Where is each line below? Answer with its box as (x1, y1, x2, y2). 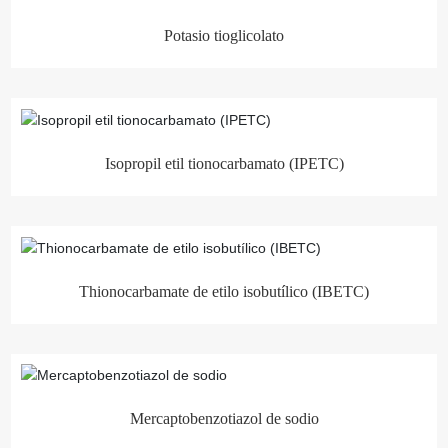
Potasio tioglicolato (164, 26, 284, 44)
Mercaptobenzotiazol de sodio (129, 410, 319, 428)
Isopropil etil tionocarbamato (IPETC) (104, 154, 344, 172)
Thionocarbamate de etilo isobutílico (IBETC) (79, 282, 369, 300)
